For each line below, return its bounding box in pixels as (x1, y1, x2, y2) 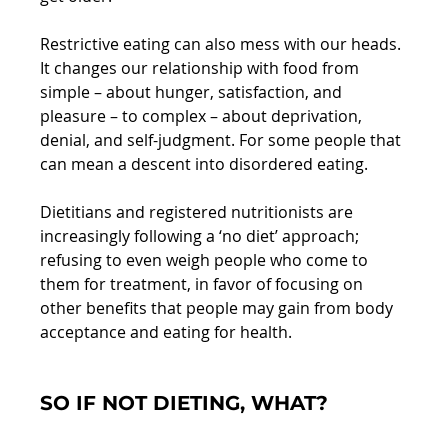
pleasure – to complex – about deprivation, (40, 104, 367, 127)
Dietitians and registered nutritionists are (40, 200, 358, 223)
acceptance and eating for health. (40, 320, 293, 343)
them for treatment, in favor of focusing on (40, 272, 368, 295)
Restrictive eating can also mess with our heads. (40, 32, 406, 55)
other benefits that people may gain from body (40, 296, 398, 319)
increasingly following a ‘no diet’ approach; (40, 224, 364, 247)
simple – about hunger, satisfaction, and (40, 80, 347, 103)
